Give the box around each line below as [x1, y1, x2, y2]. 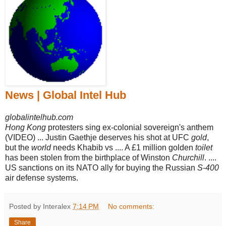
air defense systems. [5, 173, 78, 182]
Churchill [172, 153, 204, 162]
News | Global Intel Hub [5, 88, 126, 101]
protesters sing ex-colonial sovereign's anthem [46, 123, 213, 132]
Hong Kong [5, 123, 46, 132]
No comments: [108, 202, 155, 210]
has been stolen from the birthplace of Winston [5, 153, 172, 162]
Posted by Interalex [9, 202, 73, 210]
